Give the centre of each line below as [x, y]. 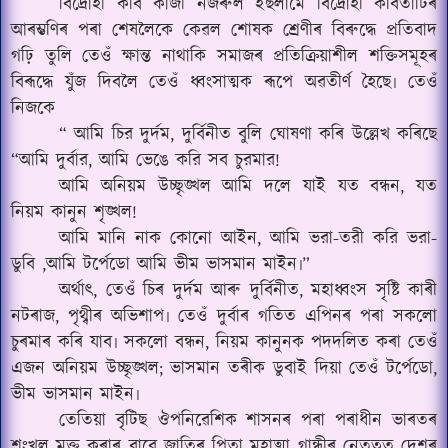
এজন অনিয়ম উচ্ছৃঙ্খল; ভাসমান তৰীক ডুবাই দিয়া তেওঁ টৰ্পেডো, [224, 369]
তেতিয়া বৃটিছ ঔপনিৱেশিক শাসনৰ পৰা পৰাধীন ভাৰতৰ [248, 421]
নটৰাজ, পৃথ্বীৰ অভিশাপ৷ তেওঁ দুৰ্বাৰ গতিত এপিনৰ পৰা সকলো [224, 317]
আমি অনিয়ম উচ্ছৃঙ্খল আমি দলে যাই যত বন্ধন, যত [248, 187]
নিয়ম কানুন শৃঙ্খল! [74, 213]
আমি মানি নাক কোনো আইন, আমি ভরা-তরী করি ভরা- [248, 239]
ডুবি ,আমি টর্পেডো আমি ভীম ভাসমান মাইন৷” [160, 265]
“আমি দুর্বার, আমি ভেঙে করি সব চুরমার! [145, 161]
